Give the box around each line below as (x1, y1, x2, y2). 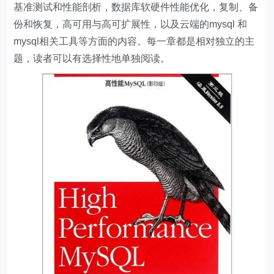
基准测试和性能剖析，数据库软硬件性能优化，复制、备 (13, 2, 259, 12)
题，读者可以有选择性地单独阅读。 (13, 53, 171, 64)
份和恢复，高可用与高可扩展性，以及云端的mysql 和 (13, 19, 248, 29)
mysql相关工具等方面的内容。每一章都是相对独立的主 (13, 36, 255, 46)
